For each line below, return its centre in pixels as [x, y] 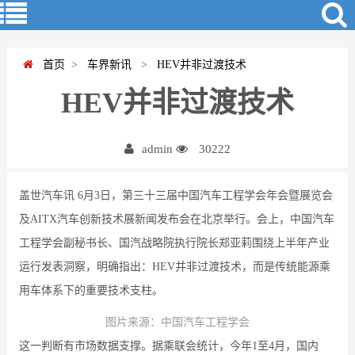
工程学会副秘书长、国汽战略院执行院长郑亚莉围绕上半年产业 [174, 242]
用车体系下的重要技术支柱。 [91, 290]
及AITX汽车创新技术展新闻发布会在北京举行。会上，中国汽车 [176, 219]
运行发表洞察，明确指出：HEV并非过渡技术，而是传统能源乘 [174, 266]
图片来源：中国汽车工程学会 [177, 322]
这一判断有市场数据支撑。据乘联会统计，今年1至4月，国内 [168, 345]
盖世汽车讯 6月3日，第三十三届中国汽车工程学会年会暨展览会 [176, 195]
